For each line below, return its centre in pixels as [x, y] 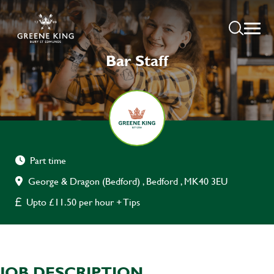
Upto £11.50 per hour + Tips [83, 202]
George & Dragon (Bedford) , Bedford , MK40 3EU [128, 181]
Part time [48, 160]
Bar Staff [137, 60]
